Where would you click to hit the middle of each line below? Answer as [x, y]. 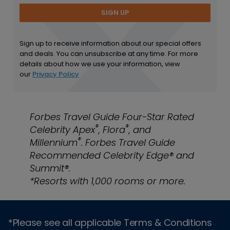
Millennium [53, 142]
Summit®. [50, 168]
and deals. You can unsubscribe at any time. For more [109, 53]
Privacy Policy [56, 74]
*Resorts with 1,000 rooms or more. [107, 181]
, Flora [112, 129]
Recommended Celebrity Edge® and [112, 155]
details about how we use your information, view [100, 64]
